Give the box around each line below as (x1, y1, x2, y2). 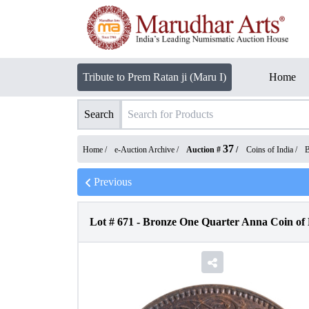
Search (84, 108, 114, 120)
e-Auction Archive (114, 145, 175, 154)
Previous (94, 176, 132, 188)
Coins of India (246, 145, 293, 154)
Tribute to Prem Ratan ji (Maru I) (83, 71, 226, 83)
